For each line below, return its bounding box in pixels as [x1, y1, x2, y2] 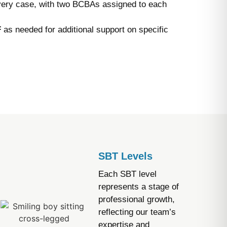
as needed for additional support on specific [4, 25, 168, 34]
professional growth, [98, 195, 175, 204]
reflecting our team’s [98, 207, 176, 217]
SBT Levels [98, 150, 153, 162]
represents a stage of [98, 182, 179, 192]
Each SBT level [98, 169, 157, 179]
